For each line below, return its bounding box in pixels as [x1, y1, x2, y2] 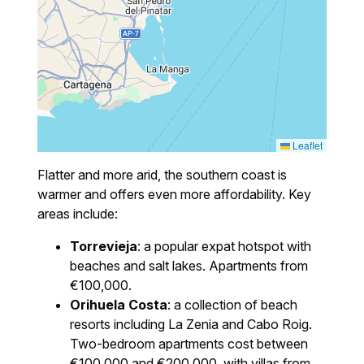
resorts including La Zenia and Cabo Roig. [70, 315, 313, 332]
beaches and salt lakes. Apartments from [70, 257, 309, 274]
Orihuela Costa [70, 296, 168, 313]
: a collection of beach [167, 296, 298, 313]
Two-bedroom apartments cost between [70, 335, 309, 352]
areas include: [37, 205, 119, 222]
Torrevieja [70, 237, 138, 254]
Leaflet [289, 137, 323, 152]
